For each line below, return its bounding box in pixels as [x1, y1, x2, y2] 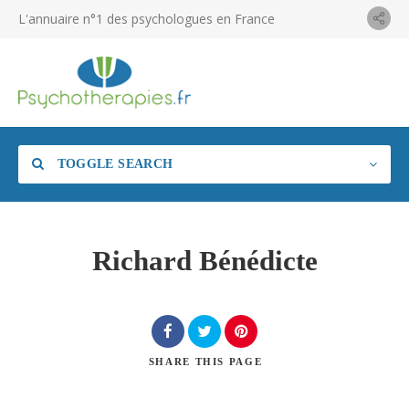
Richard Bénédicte [91, 244, 318, 277]
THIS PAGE [194, 355, 263, 367]
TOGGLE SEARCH [53, 156, 173, 171]
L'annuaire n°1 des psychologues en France [18, 10, 275, 27]
